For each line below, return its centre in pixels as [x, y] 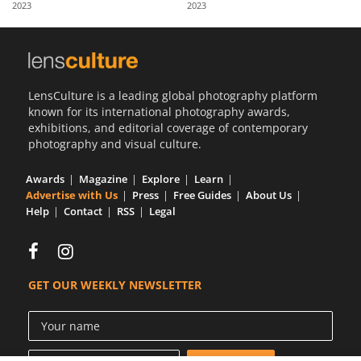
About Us [269, 195]
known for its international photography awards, [159, 111]
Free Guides [202, 195]
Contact [83, 211]
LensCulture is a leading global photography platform [173, 95]
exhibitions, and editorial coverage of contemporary [168, 127]
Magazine [103, 178]
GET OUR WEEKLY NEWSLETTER [115, 284]
